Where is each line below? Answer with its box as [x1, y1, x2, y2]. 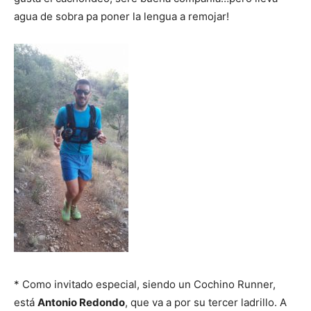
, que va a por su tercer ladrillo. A [125, 295, 287, 309]
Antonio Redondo [37, 295, 125, 309]
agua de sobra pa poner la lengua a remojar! [14, 9, 229, 23]
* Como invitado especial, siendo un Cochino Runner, [14, 277, 276, 291]
